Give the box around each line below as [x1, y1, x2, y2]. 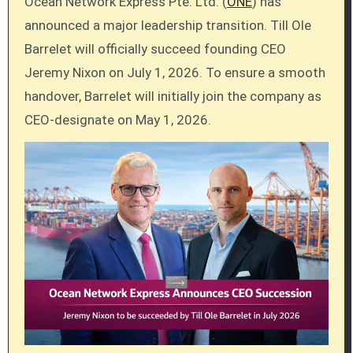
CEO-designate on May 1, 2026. [24, 112, 211, 128]
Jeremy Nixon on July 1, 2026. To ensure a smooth [24, 65, 325, 80]
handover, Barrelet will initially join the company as [24, 88, 321, 104]
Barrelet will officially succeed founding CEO [24, 41, 286, 57]
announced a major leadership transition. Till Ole [24, 17, 311, 33]
